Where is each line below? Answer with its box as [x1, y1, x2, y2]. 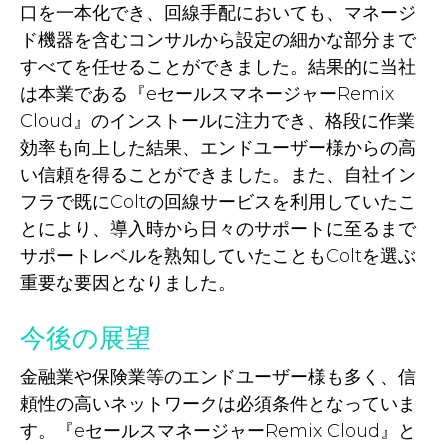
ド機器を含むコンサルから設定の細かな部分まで [20, 29, 416, 51]
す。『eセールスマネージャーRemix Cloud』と [20, 420, 416, 442]
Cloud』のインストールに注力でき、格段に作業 [20, 110, 415, 132]
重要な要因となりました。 [20, 272, 236, 294]
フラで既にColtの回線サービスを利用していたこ [20, 191, 416, 213]
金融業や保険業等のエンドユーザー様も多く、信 [20, 366, 416, 388]
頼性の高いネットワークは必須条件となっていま [20, 393, 416, 415]
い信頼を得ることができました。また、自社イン [20, 164, 416, 186]
